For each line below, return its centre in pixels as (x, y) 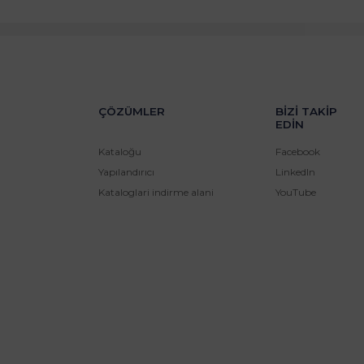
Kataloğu (119, 152)
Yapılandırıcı (126, 172)
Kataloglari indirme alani (156, 193)
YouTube (295, 193)
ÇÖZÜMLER (131, 112)
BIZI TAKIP (306, 112)
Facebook (297, 152)
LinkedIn (295, 172)
